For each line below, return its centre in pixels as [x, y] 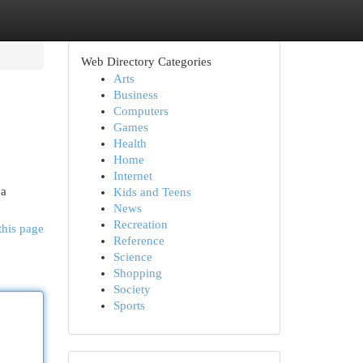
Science [132, 257]
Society [132, 289]
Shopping [137, 273]
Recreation [140, 224]
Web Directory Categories [146, 62]
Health [130, 143]
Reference [139, 241]
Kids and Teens [152, 192]
